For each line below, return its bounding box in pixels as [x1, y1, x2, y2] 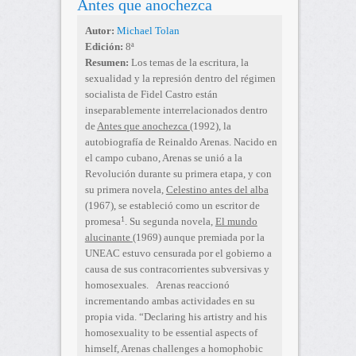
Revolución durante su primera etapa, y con [84, 168, 272, 180]
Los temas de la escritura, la [130, 56, 249, 69]
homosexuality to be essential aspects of [84, 327, 257, 339]
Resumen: [84, 56, 131, 69]
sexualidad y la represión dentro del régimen [84, 72, 276, 85]
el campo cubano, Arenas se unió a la [84, 152, 242, 164]
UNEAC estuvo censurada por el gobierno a [84, 247, 272, 260]
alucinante [84, 231, 133, 244]
